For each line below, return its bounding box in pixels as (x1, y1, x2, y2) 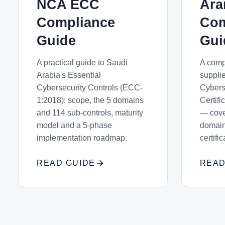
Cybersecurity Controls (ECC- (37, 83, 143, 92)
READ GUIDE (37, 159, 95, 167)
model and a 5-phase (37, 121, 112, 130)
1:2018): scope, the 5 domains (37, 96, 144, 104)
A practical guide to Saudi (37, 58, 128, 67)
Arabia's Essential (37, 71, 101, 79)
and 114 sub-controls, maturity (37, 108, 143, 117)
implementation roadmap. (37, 134, 127, 142)
